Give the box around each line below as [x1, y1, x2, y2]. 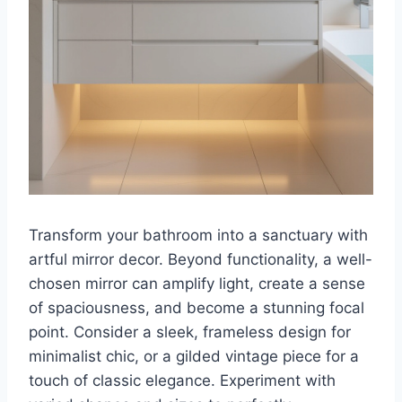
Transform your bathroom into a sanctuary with [29, 226, 368, 245]
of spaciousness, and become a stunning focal [29, 299, 364, 318]
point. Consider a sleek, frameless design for [29, 323, 351, 342]
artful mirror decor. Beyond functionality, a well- [29, 250, 372, 269]
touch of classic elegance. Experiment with [29, 371, 336, 390]
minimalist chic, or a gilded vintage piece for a [29, 347, 359, 366]
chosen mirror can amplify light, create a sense [29, 275, 365, 293]
